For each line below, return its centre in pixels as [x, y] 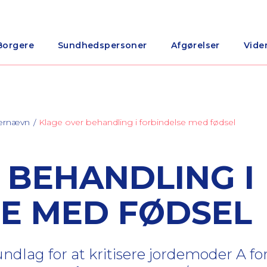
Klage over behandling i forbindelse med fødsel [137, 122]
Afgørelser [195, 45]
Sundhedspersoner [102, 45]
